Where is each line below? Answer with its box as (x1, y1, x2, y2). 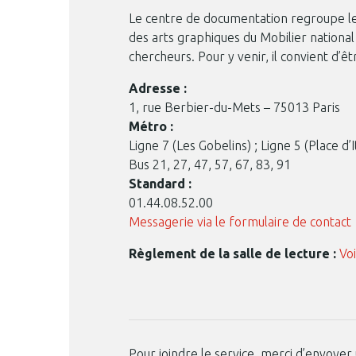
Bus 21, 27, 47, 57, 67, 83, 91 (129, 157, 291, 172)
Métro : (129, 119, 173, 133)
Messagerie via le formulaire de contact (129, 215, 351, 229)
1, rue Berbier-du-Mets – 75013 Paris (129, 100, 340, 114)
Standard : (129, 176, 192, 191)
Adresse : (129, 81, 187, 95)
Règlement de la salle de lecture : (129, 246, 339, 261)
